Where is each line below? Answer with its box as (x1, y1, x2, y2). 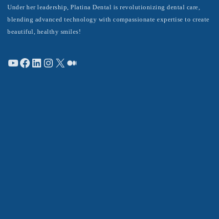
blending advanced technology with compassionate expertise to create (7, 16, 210, 23)
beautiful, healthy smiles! (7, 28, 81, 35)
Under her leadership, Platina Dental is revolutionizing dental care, (7, 3, 200, 11)
